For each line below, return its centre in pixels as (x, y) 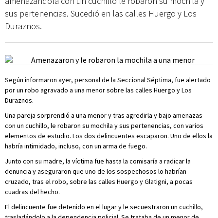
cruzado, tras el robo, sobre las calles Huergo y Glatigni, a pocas (99, 182)
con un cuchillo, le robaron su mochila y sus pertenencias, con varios (104, 126)
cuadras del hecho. (32, 192)
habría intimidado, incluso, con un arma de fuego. (76, 146)
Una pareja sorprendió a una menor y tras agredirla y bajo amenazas (104, 115)
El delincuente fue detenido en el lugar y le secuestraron (87, 207)
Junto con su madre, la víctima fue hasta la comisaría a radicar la (98, 161)
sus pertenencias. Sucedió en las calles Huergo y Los (101, 13)
